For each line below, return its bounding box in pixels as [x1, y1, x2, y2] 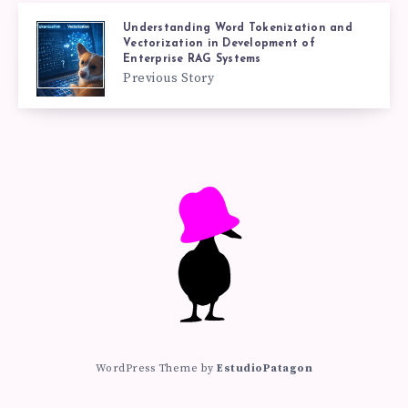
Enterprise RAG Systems [123, 53, 261, 65]
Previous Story [123, 69, 214, 87]
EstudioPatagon [217, 361, 313, 375]
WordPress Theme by [95, 361, 218, 375]
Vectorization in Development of [123, 37, 315, 49]
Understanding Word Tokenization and [123, 22, 352, 34]
